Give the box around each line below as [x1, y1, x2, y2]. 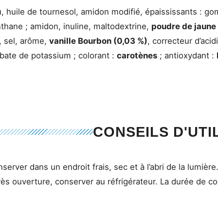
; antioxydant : [157, 51, 217, 61]
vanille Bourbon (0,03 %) [49, 36, 147, 46]
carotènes [117, 51, 157, 61]
